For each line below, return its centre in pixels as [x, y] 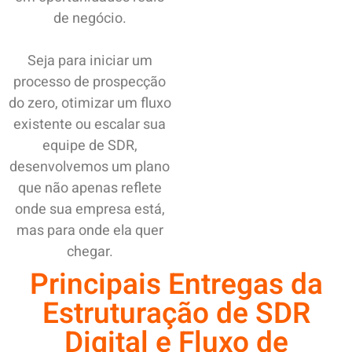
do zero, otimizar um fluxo [90, 104]
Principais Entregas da [176, 285]
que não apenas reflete [90, 189]
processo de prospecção [90, 82]
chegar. [90, 252]
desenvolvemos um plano [90, 167]
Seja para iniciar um [90, 61]
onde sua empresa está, [90, 210]
